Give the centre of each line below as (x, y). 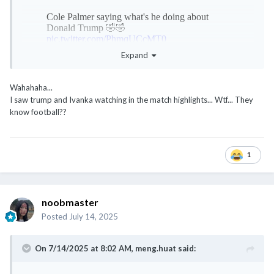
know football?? (38, 112)
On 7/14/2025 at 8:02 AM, (85, 248)
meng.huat (156, 248)
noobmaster (70, 202)
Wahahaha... (31, 88)
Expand (136, 55)
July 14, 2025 (94, 216)
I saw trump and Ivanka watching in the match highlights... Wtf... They (131, 100)
